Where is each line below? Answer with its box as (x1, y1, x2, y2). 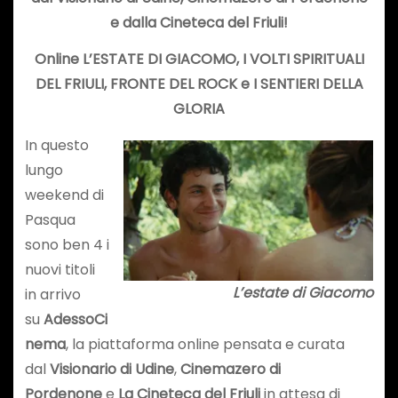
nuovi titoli (24, 259, 95, 280)
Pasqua (24, 209, 76, 230)
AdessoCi (43, 308, 107, 330)
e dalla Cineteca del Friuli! (110, 12, 288, 34)
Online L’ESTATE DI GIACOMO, (34, 48, 239, 69)
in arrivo (24, 283, 81, 305)
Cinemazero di (179, 358, 281, 379)
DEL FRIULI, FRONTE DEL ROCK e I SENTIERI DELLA (35, 73, 363, 94)
